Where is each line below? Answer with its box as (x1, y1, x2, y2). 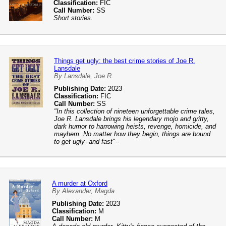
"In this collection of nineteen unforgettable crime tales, (54, 107, 215, 115)
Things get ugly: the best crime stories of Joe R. (54, 57, 195, 65)
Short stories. (53, 14, 93, 22)
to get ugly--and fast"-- (54, 138, 119, 145)
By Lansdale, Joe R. (54, 72, 114, 80)
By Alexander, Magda (52, 187, 115, 195)
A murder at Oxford (52, 180, 107, 187)
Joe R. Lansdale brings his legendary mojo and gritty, (54, 115, 209, 123)
